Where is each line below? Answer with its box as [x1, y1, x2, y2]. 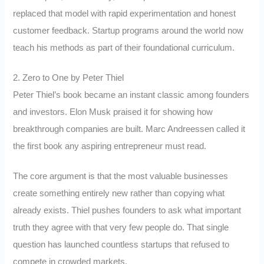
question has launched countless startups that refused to [13, 239, 230, 249]
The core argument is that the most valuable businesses [13, 171, 229, 181]
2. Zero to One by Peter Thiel [13, 73, 124, 83]
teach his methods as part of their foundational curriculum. [13, 43, 235, 53]
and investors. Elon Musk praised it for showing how [13, 107, 213, 117]
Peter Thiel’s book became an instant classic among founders [13, 90, 250, 100]
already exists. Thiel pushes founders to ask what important [13, 205, 242, 215]
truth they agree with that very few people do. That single [13, 222, 229, 232]
